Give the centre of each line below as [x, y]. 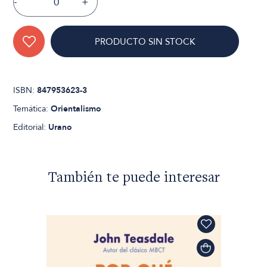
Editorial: [31, 128]
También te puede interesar [133, 179]
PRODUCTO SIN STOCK [145, 42]
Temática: [32, 109]
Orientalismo [76, 109]
